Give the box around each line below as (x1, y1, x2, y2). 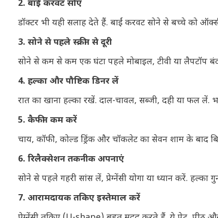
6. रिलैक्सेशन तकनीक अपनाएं (18, 153, 124, 165)
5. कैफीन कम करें (18, 114, 77, 126)
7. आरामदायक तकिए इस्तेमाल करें (18, 192, 140, 204)
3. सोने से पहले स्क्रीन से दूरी (18, 36, 112, 48)
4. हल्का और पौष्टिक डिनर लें (18, 75, 119, 87)
